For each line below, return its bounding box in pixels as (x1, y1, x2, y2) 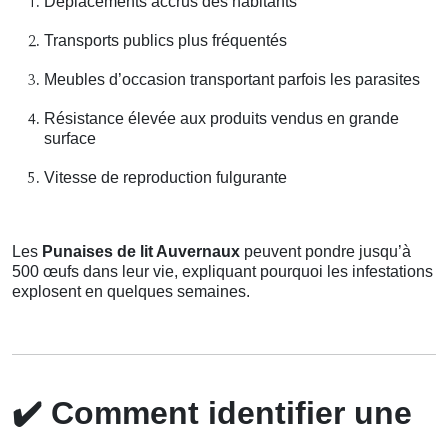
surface (44, 130, 96, 148)
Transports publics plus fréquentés (44, 32, 287, 50)
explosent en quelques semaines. (12, 283, 250, 301)
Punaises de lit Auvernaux (42, 243, 240, 261)
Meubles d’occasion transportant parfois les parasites (44, 71, 420, 89)
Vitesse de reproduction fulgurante (44, 169, 287, 187)
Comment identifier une (42, 395, 412, 432)
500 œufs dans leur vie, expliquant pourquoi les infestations (12, 263, 433, 281)
